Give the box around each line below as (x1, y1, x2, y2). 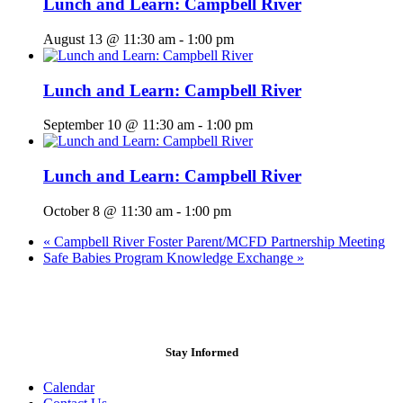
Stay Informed (165, 345, 238, 359)
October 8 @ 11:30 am (43, 202, 173, 219)
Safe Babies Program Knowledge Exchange (43, 249, 297, 265)
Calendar (43, 380, 94, 395)
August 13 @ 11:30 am (43, 31, 175, 47)
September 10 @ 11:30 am (43, 117, 194, 133)
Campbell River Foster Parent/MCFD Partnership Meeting (50, 233, 385, 249)
